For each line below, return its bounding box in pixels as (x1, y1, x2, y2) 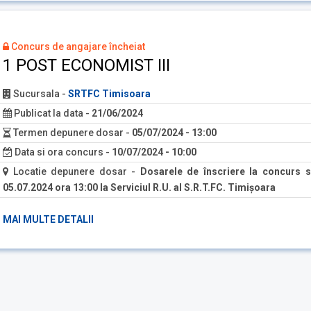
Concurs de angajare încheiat (9, 41, 145, 53)
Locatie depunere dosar (8, 166, 127, 178)
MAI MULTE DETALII (3, 214, 94, 226)
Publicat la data (12, 108, 83, 119)
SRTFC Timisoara (68, 88, 151, 100)
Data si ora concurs (12, 146, 103, 158)
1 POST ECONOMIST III (3, 56, 170, 76)
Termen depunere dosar (11, 127, 126, 139)
